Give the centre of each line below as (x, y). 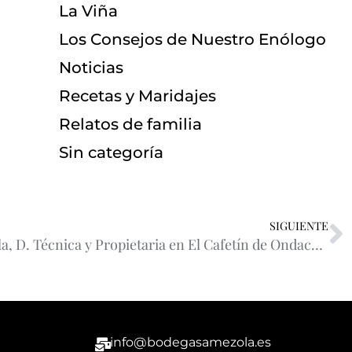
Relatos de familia (130, 125)
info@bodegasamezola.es (191, 342)
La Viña (88, 11)
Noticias (91, 68)
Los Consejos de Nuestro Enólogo (192, 40)
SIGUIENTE (299, 225)
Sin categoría (111, 153)
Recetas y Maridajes (137, 96)
